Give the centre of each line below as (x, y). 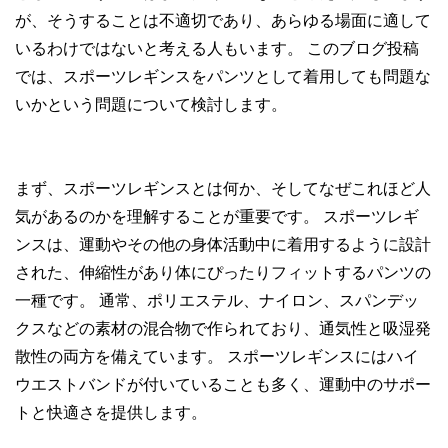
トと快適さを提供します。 (111, 413)
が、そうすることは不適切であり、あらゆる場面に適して (223, 21)
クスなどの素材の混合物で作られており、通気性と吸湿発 (223, 329)
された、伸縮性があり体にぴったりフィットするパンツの (223, 273)
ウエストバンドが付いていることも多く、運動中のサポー (223, 385)
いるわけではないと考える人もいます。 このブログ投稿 (217, 49)
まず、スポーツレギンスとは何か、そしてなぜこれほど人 (223, 189)
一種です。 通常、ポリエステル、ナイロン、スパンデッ (217, 301)
